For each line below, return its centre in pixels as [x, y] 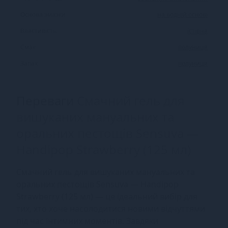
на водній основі [182, 14]
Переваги [47, 100]
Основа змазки [43, 14]
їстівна [197, 31]
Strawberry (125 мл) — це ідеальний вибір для [107, 196]
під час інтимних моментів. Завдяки [87, 221]
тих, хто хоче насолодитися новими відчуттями [111, 208]
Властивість [38, 31]
